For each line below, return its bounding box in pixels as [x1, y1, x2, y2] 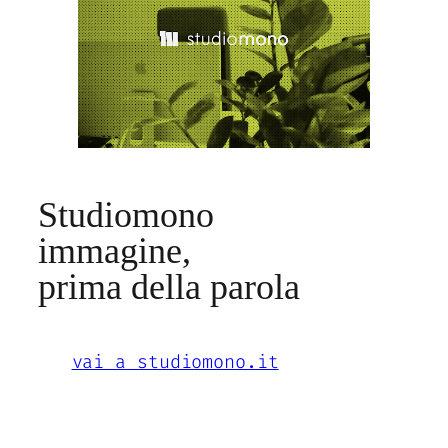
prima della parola [38, 266, 300, 307]
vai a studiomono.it [71, 349, 279, 374]
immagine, [38, 230, 191, 271]
